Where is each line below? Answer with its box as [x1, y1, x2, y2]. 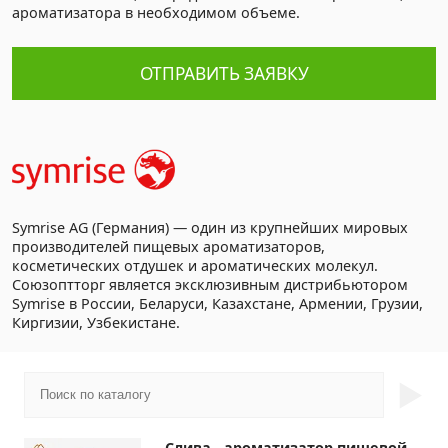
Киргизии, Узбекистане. [12, 313, 180, 333]
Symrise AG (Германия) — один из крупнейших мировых [12, 218, 408, 238]
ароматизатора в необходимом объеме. [12, 3, 300, 23]
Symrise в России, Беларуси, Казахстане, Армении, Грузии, [12, 294, 423, 314]
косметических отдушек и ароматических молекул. [12, 256, 378, 276]
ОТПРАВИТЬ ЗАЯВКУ [139, 61, 309, 85]
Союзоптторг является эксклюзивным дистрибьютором [12, 275, 408, 295]
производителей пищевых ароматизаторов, [12, 237, 325, 257]
